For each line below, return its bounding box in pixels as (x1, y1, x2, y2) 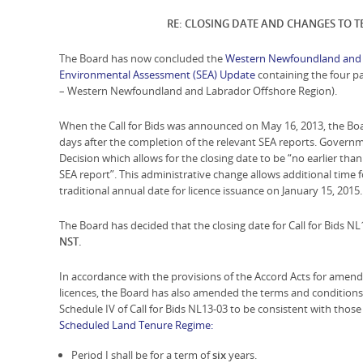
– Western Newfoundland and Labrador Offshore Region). (59, 83, 337, 99)
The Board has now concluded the (59, 51, 225, 66)
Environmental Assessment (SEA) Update (59, 67, 255, 83)
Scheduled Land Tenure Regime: (59, 318, 213, 333)
